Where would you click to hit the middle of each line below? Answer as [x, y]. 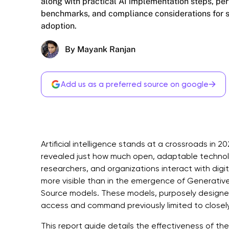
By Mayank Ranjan [100, 49]
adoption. [59, 26]
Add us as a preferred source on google [135, 84]
